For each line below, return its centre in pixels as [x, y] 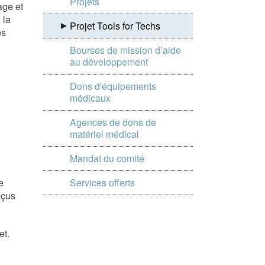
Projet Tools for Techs [115, 26]
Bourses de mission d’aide [125, 50]
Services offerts [102, 182]
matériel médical [104, 134]
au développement [109, 62]
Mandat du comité [107, 158]
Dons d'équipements [113, 86]
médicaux [90, 98]
